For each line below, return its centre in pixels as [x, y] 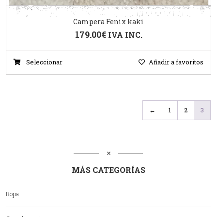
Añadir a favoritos [176, 62]
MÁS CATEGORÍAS [108, 170]
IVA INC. [125, 34]
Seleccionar [44, 62]
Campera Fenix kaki [108, 21]
